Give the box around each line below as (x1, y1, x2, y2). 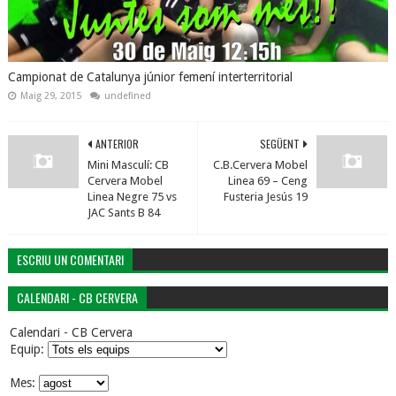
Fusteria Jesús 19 (224, 190, 308, 203)
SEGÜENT (260, 136, 301, 151)
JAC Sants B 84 (87, 206, 160, 219)
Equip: (9, 342, 48, 356)
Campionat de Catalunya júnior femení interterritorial (7, 70, 293, 84)
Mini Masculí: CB (87, 158, 169, 171)
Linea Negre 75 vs (87, 190, 177, 203)
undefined (103, 90, 151, 102)
